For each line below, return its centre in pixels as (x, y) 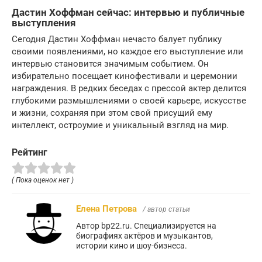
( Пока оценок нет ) (43, 180)
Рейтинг (30, 153)
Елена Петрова (106, 209)
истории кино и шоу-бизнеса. (132, 246)
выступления (44, 23)
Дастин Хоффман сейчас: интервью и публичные (128, 13)
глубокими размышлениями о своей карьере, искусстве (129, 101)
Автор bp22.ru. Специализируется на (146, 226)
